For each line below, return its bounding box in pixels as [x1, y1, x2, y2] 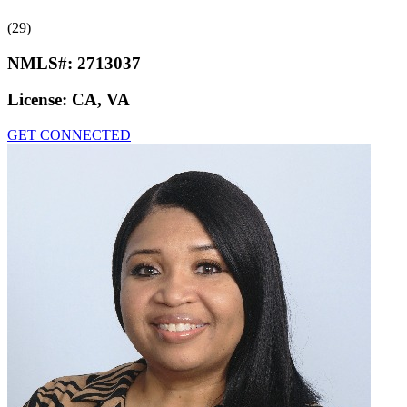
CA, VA [72, 90, 130, 110]
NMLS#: [7, 53, 77, 73]
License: [7, 90, 72, 110]
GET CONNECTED [7, 127, 131, 144]
